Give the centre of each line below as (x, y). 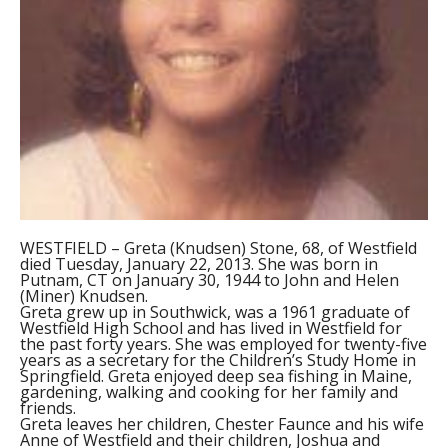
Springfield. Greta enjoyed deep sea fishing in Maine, (215, 375)
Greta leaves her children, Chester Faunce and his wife (221, 423)
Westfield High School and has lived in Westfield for (210, 327)
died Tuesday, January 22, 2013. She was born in (198, 263)
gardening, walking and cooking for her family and (208, 391)
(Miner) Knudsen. (83, 295)
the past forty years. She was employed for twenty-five (223, 343)
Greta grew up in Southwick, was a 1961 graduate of (214, 311)
